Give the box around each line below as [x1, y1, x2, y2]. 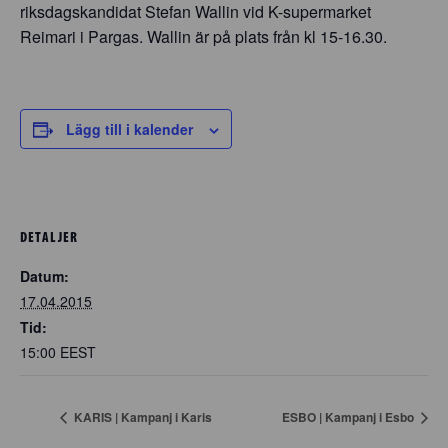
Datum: [20, 265, 69, 286]
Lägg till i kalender [66, 119, 193, 139]
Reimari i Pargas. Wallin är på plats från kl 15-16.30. [20, 25, 387, 48]
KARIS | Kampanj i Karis [71, 408, 212, 427]
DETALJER [20, 227, 78, 246]
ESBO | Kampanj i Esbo [282, 408, 417, 427]
